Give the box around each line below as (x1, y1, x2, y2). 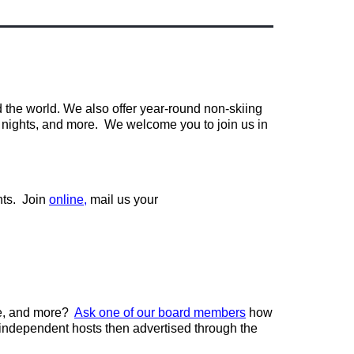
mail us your (90, 193, 158, 206)
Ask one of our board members (74, 306, 246, 319)
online (49, 193, 84, 206)
